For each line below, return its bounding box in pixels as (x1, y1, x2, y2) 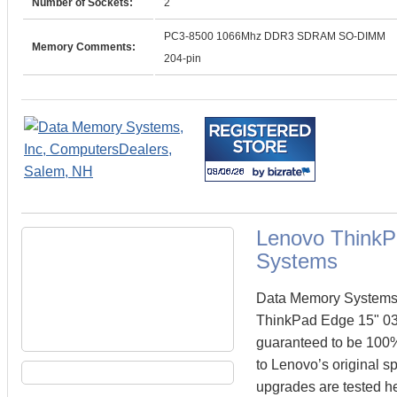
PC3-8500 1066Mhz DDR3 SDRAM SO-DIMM (164, 30, 385, 43)
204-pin (164, 52, 201, 65)
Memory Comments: (32, 41, 136, 53)
